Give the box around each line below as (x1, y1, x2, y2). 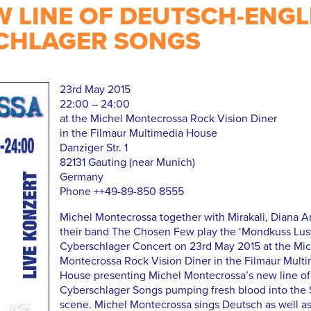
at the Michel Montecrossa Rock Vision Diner (59, 112, 277, 126)
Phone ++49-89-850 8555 (59, 185, 184, 199)
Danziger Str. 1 (59, 141, 128, 155)
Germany (59, 170, 103, 185)
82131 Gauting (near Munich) (59, 155, 195, 170)
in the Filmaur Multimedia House (59, 126, 217, 141)
